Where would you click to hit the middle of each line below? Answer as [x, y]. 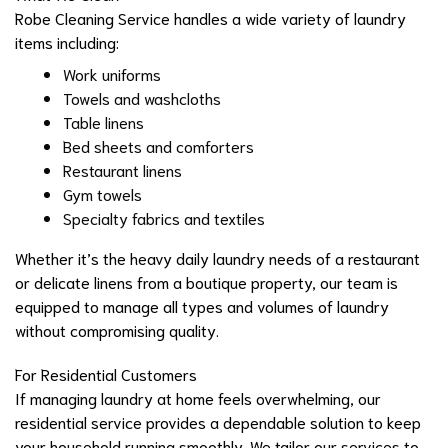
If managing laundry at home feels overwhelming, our [198, 398]
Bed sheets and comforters [158, 146]
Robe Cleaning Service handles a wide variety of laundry [210, 18]
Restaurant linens [122, 170]
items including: [67, 42]
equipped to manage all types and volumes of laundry [202, 306]
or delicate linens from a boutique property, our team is [206, 282]
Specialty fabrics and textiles [164, 218]
